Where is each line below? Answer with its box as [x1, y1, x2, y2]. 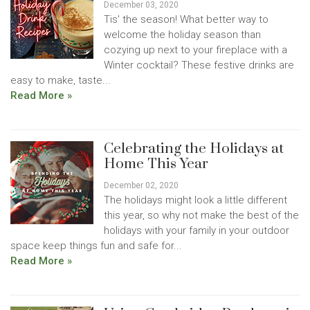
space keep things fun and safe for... [10, 239, 182, 252]
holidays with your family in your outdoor [104, 224, 289, 237]
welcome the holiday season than [104, 28, 261, 41]
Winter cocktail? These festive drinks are [104, 59, 294, 71]
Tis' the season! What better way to [104, 13, 268, 26]
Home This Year [104, 155, 208, 173]
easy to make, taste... [10, 74, 111, 86]
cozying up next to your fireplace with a [104, 44, 287, 56]
